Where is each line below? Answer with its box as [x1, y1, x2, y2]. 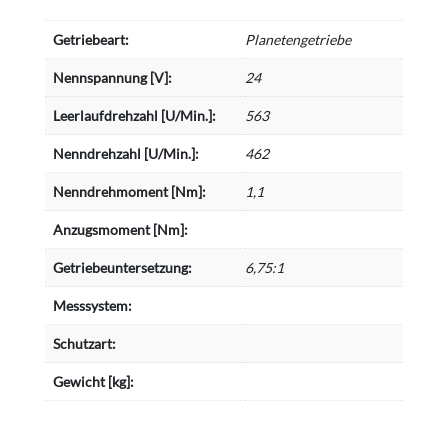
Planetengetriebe [244, 30, 351, 48]
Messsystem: [52, 296, 132, 314]
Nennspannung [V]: [52, 68, 172, 86]
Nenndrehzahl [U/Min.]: [52, 144, 199, 162]
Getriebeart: [52, 30, 129, 48]
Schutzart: [52, 334, 116, 352]
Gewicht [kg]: [52, 372, 134, 390]
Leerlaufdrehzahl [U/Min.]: [52, 106, 216, 124]
